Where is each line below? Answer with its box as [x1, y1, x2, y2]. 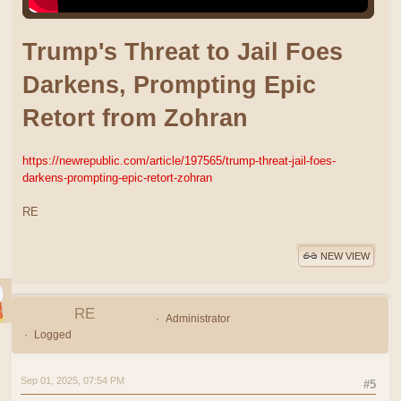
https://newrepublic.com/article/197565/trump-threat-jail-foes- [22, 153, 336, 167]
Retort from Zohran [22, 104, 248, 132]
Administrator [165, 311, 230, 325]
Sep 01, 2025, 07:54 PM [21, 374, 124, 386]
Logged [33, 328, 72, 341]
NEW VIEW [320, 251, 370, 262]
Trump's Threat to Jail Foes [22, 38, 343, 65]
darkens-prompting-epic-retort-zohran [22, 170, 212, 184]
